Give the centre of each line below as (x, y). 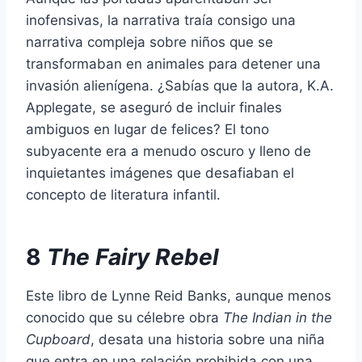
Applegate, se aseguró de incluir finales (154, 107)
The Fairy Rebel (133, 257)
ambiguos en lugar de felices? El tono (147, 129)
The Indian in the (278, 317)
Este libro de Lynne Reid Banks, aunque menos (179, 295)
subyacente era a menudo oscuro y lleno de (168, 151)
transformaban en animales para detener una (173, 63)
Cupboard (58, 339)
